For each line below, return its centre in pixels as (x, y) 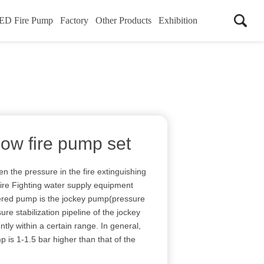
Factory (74, 20)
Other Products (123, 20)
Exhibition (178, 20)
